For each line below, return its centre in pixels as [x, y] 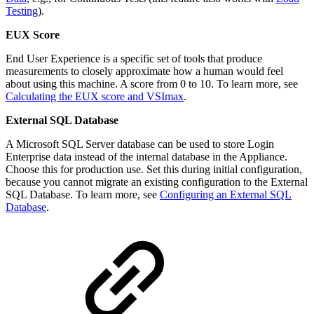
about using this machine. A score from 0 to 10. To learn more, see [152, 83]
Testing [22, 11]
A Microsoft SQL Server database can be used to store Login [140, 144]
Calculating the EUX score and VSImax [95, 96]
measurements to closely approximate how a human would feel [144, 71]
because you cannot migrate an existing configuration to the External [157, 182]
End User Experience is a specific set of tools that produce [134, 58]
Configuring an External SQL [226, 194]
